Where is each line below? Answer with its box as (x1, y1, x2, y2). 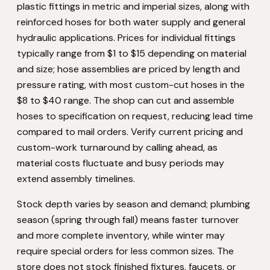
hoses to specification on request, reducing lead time (17, 110, 253, 122)
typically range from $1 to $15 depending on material (17, 47, 246, 60)
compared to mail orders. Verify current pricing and (17, 125, 243, 138)
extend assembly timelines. (17, 172, 135, 185)
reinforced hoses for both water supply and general (17, 16, 245, 28)
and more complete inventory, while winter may (17, 229, 225, 242)
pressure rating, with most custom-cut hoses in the (17, 78, 245, 91)
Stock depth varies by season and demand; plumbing (17, 198, 250, 210)
